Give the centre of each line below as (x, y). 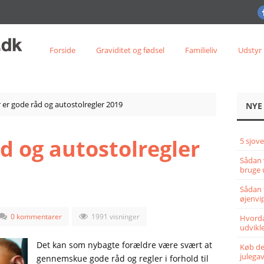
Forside (62, 50)
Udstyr (250, 50)
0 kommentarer (36, 217)
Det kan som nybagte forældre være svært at (124, 245)
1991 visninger (114, 217)
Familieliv (201, 50)
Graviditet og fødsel (130, 50)
